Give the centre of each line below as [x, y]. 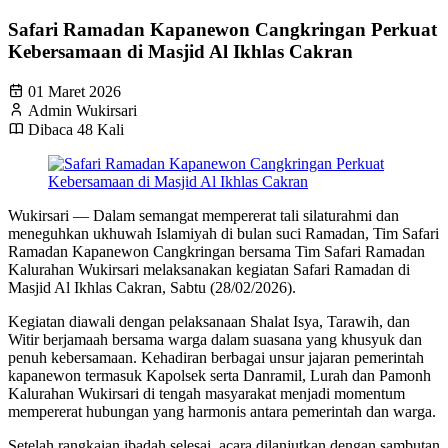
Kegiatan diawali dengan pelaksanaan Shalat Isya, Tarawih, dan [209, 321]
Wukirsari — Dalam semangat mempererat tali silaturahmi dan [203, 215]
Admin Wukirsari [82, 110]
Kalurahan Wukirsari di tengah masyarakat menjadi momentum [206, 393]
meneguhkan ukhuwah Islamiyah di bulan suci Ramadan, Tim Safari [223, 233]
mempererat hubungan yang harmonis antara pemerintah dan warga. [222, 411]
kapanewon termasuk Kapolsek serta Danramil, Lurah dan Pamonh [219, 375]
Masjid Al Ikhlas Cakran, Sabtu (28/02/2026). [152, 287]
